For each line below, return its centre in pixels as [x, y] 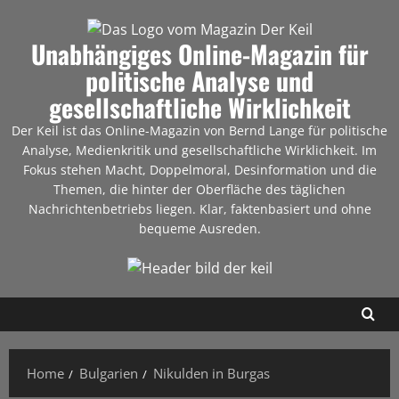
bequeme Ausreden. [199, 229]
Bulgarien [109, 374]
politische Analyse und [199, 81]
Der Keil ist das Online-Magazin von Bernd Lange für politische [199, 131]
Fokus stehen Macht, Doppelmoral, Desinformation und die [199, 170]
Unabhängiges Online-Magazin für [199, 54]
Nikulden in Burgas [212, 374]
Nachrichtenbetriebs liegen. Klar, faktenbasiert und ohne [199, 209]
